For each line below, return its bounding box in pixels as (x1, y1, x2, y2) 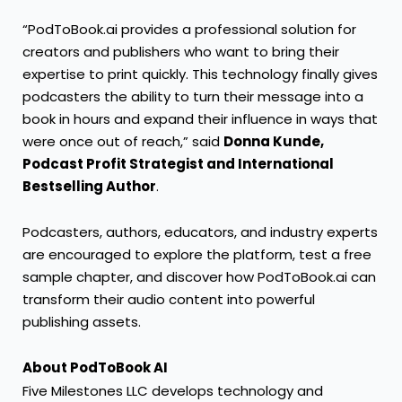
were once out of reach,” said (22, 131, 223, 151)
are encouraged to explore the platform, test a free (22, 245, 371, 265)
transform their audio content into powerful (22, 290, 315, 310)
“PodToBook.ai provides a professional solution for (22, 19, 356, 39)
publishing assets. (22, 312, 141, 332)
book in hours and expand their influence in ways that (22, 109, 378, 128)
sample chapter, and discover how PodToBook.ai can (22, 267, 376, 287)
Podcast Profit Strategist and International (22, 153, 334, 173)
